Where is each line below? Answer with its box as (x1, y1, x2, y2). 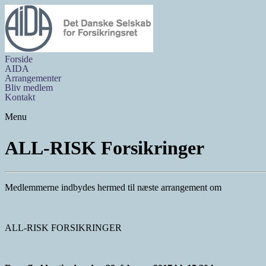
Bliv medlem (5, 83, 53, 93)
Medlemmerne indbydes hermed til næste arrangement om (5, 182, 221, 193)
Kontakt (5, 92, 35, 102)
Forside (5, 54, 33, 64)
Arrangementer (5, 73, 61, 83)
